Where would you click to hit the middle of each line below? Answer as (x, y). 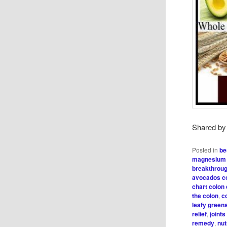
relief (200, 214)
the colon (205, 196)
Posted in (205, 150)
